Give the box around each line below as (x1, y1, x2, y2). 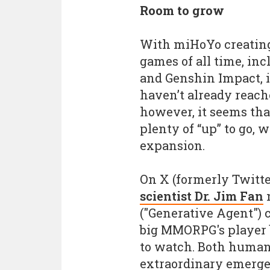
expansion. (140, 137, 205, 154)
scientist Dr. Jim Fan (140, 188, 263, 204)
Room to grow (140, 2, 224, 19)
